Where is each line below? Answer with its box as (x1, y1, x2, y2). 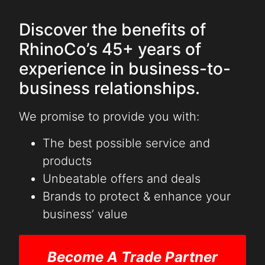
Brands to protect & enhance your (43, 189, 231, 203)
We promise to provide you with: (19, 109, 200, 124)
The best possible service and (43, 135, 211, 150)
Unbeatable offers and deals (43, 171, 201, 186)
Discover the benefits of (19, 20, 206, 40)
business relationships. (19, 78, 201, 99)
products (43, 153, 92, 168)
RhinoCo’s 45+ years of (19, 39, 202, 60)
